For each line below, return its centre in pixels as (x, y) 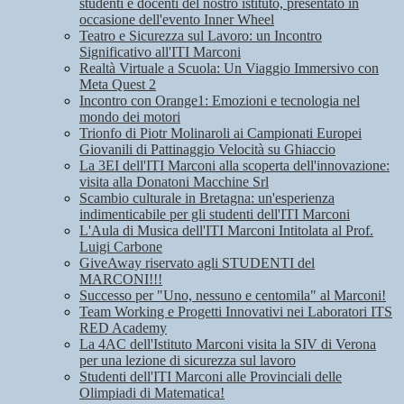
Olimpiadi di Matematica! (152, 393)
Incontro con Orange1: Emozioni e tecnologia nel (220, 101)
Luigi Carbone (121, 247)
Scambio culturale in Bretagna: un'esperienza (207, 198)
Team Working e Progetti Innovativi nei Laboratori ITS (236, 312)
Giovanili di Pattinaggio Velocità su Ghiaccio (207, 150)
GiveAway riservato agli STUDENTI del (197, 263)
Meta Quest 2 (118, 85)
